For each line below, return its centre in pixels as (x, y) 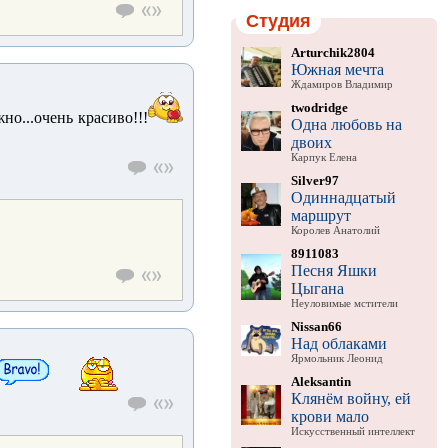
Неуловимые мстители (344, 303)
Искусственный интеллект (352, 431)
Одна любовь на (346, 124)
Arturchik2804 (332, 52)
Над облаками (338, 343)
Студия (278, 20)
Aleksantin (320, 381)
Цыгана (317, 288)
